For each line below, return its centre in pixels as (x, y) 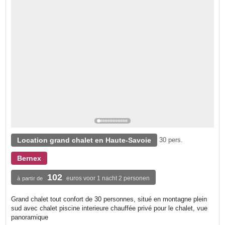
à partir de (30, 178)
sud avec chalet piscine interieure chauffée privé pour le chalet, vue (109, 208)
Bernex (29, 158)
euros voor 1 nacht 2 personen (108, 178)
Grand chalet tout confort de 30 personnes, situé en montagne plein (109, 199)
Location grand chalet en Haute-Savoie (84, 140)
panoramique (30, 217)
